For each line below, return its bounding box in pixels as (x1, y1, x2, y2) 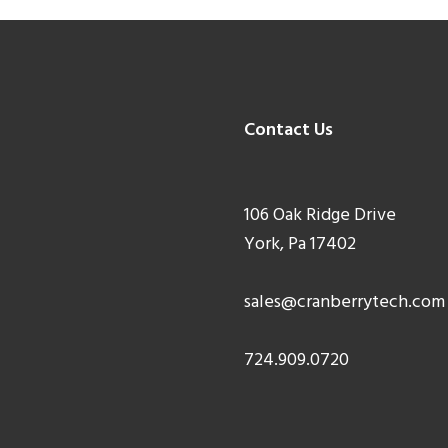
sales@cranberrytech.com (243, 288, 445, 317)
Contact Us (243, 116, 333, 145)
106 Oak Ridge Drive (243, 201, 396, 230)
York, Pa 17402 (243, 230, 356, 259)
